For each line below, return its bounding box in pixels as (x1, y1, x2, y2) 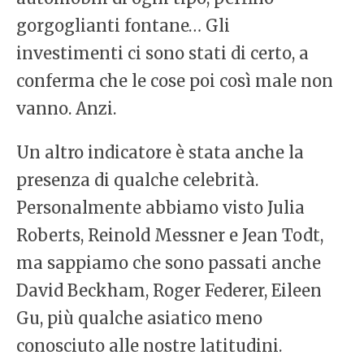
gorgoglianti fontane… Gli (16, 15, 230, 37)
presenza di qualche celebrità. (16, 170, 258, 191)
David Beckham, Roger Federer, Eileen (16, 280, 322, 301)
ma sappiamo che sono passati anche (16, 253, 321, 274)
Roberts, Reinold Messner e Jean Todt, (16, 225, 323, 246)
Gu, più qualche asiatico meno (16, 308, 262, 329)
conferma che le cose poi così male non (16, 71, 333, 92)
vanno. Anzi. (16, 98, 116, 119)
